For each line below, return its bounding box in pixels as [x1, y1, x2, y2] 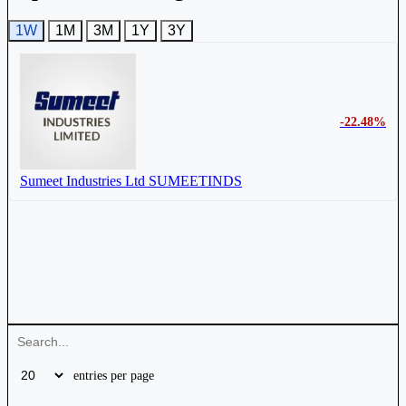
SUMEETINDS [149, 172, 242, 188]
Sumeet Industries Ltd [20, 172, 145, 188]
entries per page [70, 368, 154, 382]
